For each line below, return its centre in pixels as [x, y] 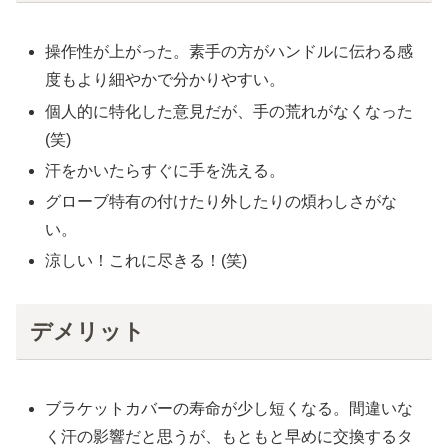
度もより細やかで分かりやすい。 [165, 80]
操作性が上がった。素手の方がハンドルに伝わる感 [229, 52]
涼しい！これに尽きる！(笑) [146, 261]
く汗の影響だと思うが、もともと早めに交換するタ [229, 437]
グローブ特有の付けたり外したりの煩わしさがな [221, 202]
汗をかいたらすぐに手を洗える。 [165, 170]
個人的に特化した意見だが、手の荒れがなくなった [229, 111]
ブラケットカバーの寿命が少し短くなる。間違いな [229, 409]
